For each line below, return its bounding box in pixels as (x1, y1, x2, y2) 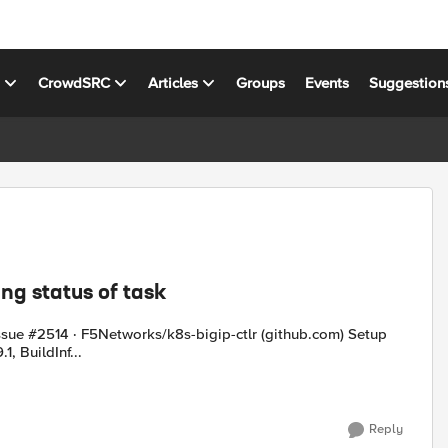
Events (305, 73, 350, 92)
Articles (148, 73, 199, 92)
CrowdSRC (38, 73, 111, 92)
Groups (236, 73, 286, 92)
